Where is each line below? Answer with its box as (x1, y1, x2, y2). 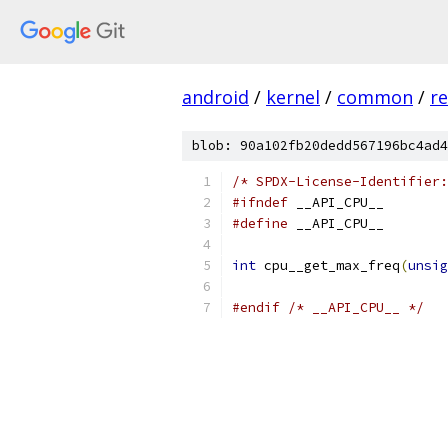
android (182, 85, 249, 109)
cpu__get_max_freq (256, 257, 400, 274)
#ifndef (232, 194, 288, 211)
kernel (266, 85, 320, 109)
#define (232, 215, 288, 232)
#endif (232, 299, 280, 316)
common (337, 85, 413, 109)
